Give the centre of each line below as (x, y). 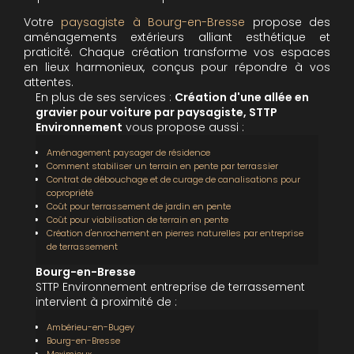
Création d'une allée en (242, 97)
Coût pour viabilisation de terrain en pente (137, 219)
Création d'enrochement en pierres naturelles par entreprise (175, 233)
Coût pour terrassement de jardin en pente (139, 206)
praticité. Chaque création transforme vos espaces (177, 52)
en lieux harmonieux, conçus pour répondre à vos (177, 67)
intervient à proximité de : (106, 301)
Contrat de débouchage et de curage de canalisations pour (173, 179)
